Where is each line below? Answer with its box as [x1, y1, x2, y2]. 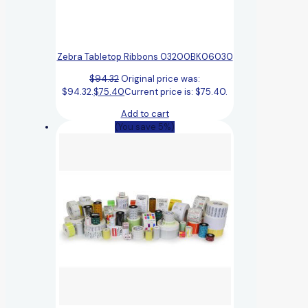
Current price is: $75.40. [124, 85, 228, 98]
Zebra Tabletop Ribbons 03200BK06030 [56, 50, 233, 63]
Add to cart [120, 107, 169, 120]
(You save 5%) [115, 120, 175, 133]
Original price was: [121, 72, 200, 85]
